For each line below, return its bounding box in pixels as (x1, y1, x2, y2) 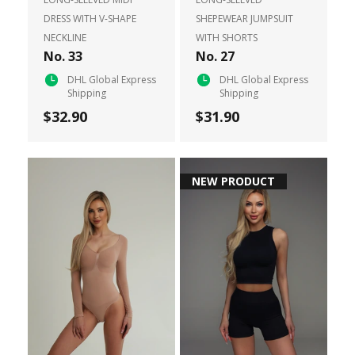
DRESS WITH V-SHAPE (43, 11, 136, 25)
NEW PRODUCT (192, 173, 275, 189)
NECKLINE (43, 30, 86, 44)
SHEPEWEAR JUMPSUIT (196, 11, 293, 25)
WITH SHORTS (196, 30, 258, 44)
